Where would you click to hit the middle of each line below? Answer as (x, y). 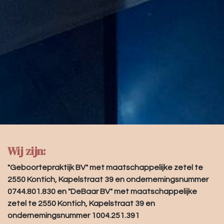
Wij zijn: (28, 151)
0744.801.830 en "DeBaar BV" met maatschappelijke (102, 191)
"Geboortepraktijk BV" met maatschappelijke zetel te (105, 167)
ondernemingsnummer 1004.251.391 (73, 215)
